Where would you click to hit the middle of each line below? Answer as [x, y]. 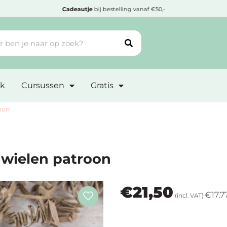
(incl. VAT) [188, 195]
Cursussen [43, 86]
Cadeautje [77, 9]
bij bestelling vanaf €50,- [129, 9]
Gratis [102, 86]
